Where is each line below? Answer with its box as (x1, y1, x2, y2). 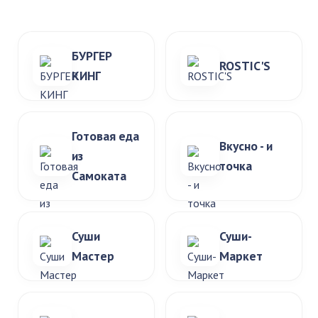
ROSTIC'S (219, 57, 270, 74)
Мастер (72, 248, 114, 264)
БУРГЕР (72, 48, 112, 64)
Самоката (72, 168, 126, 184)
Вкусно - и (219, 138, 273, 154)
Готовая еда (72, 128, 139, 144)
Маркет (219, 248, 263, 264)
